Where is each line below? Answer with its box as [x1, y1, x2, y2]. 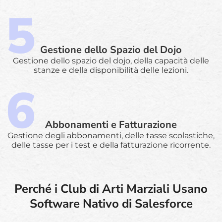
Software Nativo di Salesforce [29, 195, 193, 212]
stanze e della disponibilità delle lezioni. [34, 65, 188, 75]
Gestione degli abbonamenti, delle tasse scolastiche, [7, 130, 215, 140]
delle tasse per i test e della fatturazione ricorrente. [11, 140, 211, 150]
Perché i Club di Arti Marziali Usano [14, 180, 208, 197]
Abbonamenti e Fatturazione [45, 117, 177, 131]
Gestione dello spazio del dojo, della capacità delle [13, 55, 209, 65]
